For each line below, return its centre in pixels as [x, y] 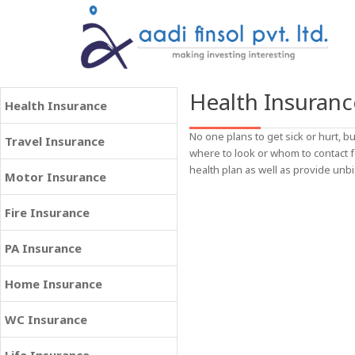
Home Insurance [53, 284]
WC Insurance [46, 319]
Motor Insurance [55, 177]
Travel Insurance [55, 141]
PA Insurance [43, 248]
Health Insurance [56, 105]
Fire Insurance [47, 212]
